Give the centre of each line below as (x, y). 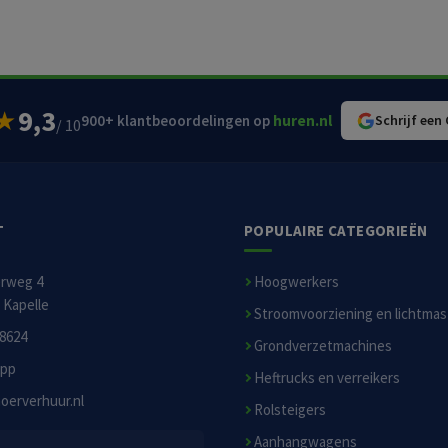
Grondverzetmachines (323, 345)
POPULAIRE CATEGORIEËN (336, 230)
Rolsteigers (290, 409)
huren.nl (302, 120)
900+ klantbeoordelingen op (176, 120)
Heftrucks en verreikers (327, 377)
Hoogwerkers (296, 281)
